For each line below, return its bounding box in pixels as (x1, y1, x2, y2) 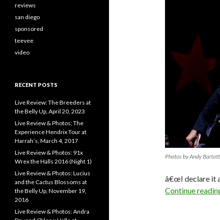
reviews (15, 1, 36, 9)
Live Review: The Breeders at (15, 99, 91, 106)
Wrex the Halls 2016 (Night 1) (15, 158, 92, 165)
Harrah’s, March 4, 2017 (15, 137, 78, 144)
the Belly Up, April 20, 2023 (15, 108, 85, 115)
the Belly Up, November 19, (15, 187, 86, 194)
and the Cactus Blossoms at (15, 178, 87, 186)
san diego (15, 13, 40, 21)
